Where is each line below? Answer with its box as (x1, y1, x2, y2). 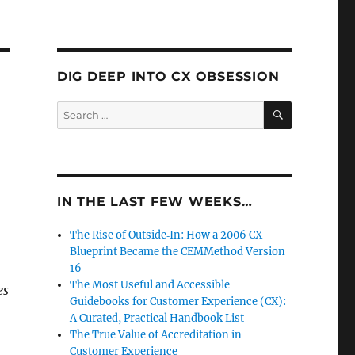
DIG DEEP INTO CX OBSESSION (56, 69, 280, 84)
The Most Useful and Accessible (70, 278, 231, 292)
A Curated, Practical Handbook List (70, 311, 245, 325)
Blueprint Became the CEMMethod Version (70, 245, 286, 258)
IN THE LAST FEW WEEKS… (56, 194, 253, 209)
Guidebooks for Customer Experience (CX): (70, 295, 287, 308)
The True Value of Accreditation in (70, 328, 242, 342)
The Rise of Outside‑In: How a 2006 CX (70, 228, 263, 242)
